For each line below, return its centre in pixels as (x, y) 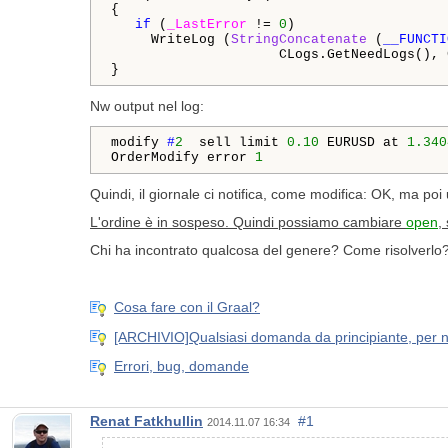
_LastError (207, 25)
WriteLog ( (171, 40)
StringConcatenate (299, 40)
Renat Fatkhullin (146, 420)
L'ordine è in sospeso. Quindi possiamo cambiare (248, 222)
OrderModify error (183, 158)
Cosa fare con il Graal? (187, 307)
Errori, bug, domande (181, 366)
